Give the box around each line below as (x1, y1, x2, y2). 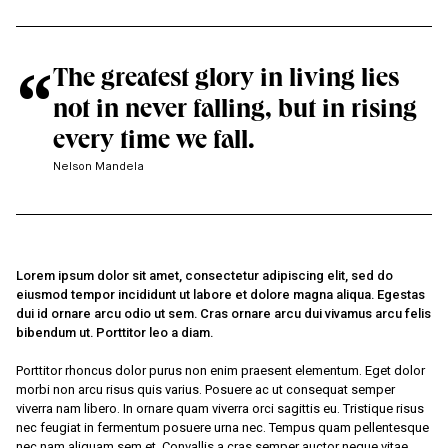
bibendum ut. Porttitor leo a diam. (16, 325, 214, 341)
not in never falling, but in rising (53, 98, 418, 125)
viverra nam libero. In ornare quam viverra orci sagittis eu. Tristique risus (16, 401, 425, 417)
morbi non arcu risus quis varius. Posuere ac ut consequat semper (16, 382, 396, 398)
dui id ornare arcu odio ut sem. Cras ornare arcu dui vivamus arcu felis (16, 306, 432, 322)
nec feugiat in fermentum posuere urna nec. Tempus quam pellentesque (16, 420, 430, 436)
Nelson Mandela (53, 160, 145, 173)
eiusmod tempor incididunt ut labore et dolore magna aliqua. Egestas (16, 287, 426, 303)
